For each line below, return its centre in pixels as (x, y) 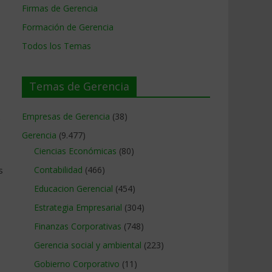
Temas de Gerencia (79, 86)
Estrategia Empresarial (78, 207)
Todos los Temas (56, 46)
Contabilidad (58, 170)
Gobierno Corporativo (77, 264)
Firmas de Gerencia (60, 8)
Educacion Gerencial (73, 189)
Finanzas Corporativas (78, 226)
